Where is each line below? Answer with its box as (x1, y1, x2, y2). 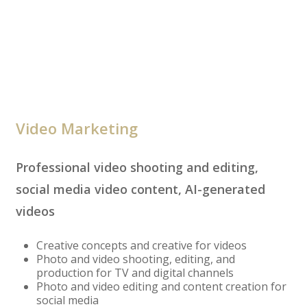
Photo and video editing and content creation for (36, 279, 286, 295)
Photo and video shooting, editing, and (36, 251, 235, 267)
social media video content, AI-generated (15, 181, 265, 198)
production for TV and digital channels (36, 265, 234, 281)
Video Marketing (15, 118, 138, 139)
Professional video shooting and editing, (15, 159, 258, 176)
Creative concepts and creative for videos (36, 238, 247, 254)
